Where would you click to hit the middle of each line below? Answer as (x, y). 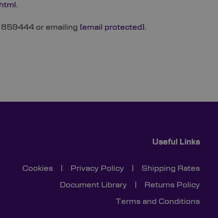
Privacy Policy (97, 168)
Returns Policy (172, 185)
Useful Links (176, 142)
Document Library (93, 185)
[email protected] (112, 27)
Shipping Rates (171, 168)
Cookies (37, 168)
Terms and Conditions (158, 201)
